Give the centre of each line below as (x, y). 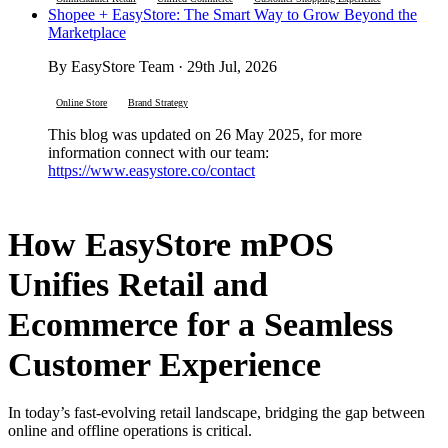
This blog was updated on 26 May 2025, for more (205, 134)
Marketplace (87, 32)
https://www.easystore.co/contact (151, 170)
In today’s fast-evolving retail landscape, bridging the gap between (216, 412)
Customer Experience (169, 364)
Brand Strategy (157, 102)
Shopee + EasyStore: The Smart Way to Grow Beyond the (232, 14)
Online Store (82, 102)
